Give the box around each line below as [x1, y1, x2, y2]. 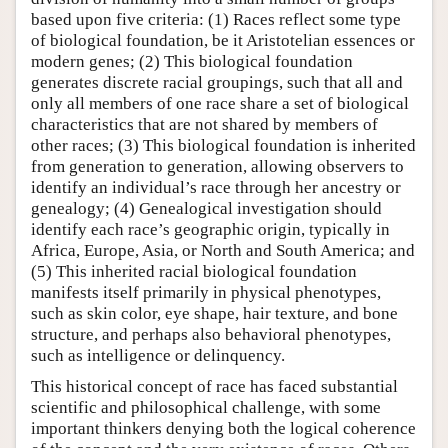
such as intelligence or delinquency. [31, 345, 285, 365]
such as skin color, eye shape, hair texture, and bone [31, 303, 398, 323]
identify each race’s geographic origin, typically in [31, 219, 390, 239]
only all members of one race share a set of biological [31, 93, 409, 113]
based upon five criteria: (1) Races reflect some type [31, 9, 401, 29]
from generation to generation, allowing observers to [31, 156, 404, 176]
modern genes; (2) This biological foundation [31, 51, 353, 71]
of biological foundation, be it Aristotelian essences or [31, 30, 415, 50]
